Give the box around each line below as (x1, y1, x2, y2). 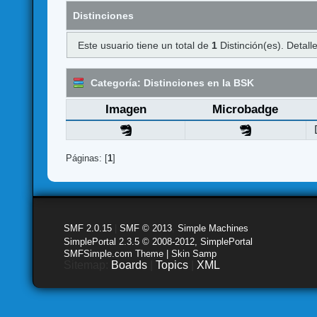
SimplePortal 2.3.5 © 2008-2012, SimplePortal (64, 236, 253, 247)
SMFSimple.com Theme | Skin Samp (64, 248, 217, 259)
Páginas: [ (66, 152, 108, 163)
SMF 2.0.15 (64, 222, 113, 234)
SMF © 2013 (120, 222, 173, 234)
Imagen (105, 102, 146, 116)
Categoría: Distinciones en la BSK (88, 77, 255, 89)
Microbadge (212, 102, 279, 116)
